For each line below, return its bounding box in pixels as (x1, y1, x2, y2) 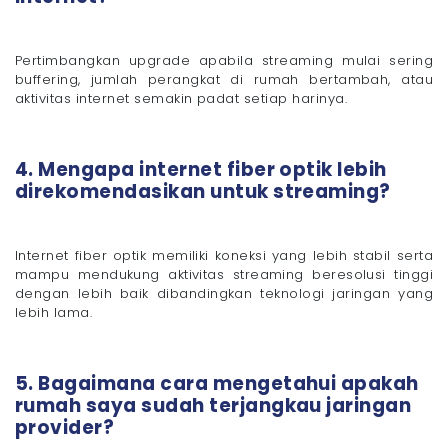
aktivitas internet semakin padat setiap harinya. (15, 88, 348, 108)
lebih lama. (15, 302, 93, 322)
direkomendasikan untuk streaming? (15, 177, 391, 205)
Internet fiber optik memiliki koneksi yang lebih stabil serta (15, 245, 433, 265)
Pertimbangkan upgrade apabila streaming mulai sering (15, 50, 433, 70)
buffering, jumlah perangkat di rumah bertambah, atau (15, 69, 433, 89)
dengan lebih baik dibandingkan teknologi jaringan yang (15, 283, 433, 303)
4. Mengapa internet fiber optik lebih (15, 155, 387, 183)
